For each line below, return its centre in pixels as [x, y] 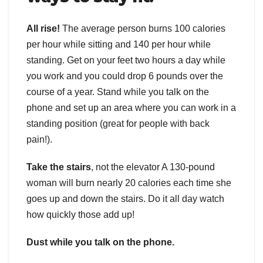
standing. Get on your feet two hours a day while [126, 60]
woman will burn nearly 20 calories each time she [129, 183]
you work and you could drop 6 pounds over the [125, 76]
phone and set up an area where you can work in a [131, 107]
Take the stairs [59, 167]
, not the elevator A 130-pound [153, 167]
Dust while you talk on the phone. [100, 242]
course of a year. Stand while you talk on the [118, 92]
